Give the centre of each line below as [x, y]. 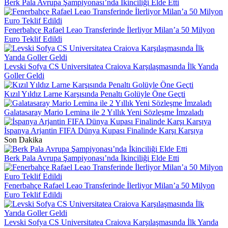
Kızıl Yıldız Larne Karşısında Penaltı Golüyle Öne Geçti [95, 94]
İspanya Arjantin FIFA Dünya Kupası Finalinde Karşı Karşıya [104, 131]
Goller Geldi [24, 76]
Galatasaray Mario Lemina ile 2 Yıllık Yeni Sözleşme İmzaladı [104, 112]
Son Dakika [23, 140]
